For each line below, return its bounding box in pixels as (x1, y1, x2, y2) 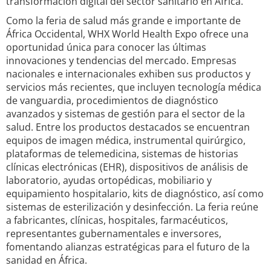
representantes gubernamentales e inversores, (6, 227, 221, 240)
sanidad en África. (6, 253, 87, 267)
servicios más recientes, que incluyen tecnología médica (6, 80, 261, 94)
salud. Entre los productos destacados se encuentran (6, 120, 250, 134)
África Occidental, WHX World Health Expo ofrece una (6, 27, 249, 41)
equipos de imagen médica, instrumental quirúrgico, (6, 134, 246, 147)
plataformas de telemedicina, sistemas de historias (6, 147, 238, 160)
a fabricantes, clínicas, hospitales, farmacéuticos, (6, 214, 228, 227)
